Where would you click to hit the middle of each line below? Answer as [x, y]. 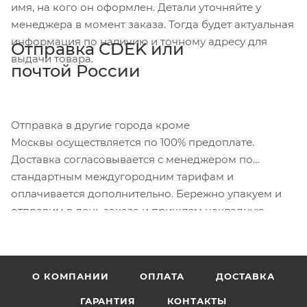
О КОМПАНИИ [71, 277]
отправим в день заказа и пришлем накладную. [140, 210]
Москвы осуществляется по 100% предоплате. [133, 142]
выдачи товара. [52, 58]
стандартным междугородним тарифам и [122, 176]
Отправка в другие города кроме [100, 125]
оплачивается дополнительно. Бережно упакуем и [146, 193]
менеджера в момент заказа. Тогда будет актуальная [152, 24]
